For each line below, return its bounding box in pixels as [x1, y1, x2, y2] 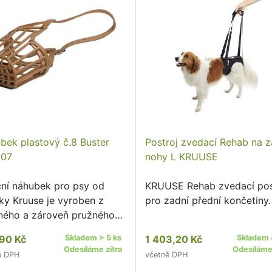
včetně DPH [145, 250, 188, 259]
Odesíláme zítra [64, 245, 123, 254]
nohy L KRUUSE [145, 151, 219, 163]
